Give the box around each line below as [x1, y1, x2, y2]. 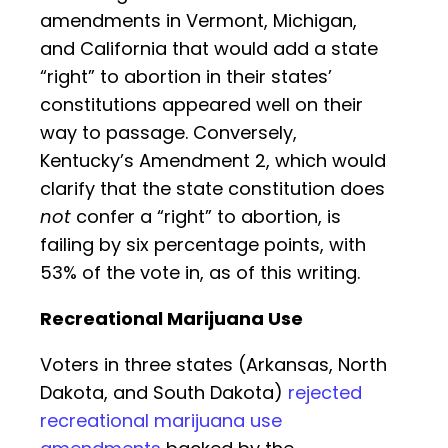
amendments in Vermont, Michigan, [40, 8, 357, 34]
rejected [288, 380, 362, 406]
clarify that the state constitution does [40, 176, 385, 202]
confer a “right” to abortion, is [71, 204, 341, 230]
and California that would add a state [40, 36, 378, 62]
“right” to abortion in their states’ [40, 64, 332, 90]
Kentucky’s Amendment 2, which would [40, 148, 386, 174]
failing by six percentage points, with [40, 232, 366, 258]
